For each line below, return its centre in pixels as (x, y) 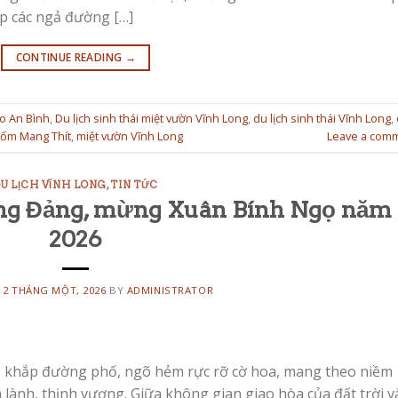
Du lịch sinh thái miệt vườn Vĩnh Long (151, 119)
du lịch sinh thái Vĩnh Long (322, 119)
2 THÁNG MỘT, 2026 (55, 291)
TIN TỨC (135, 184)
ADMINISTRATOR (170, 291)
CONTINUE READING (70, 57)
